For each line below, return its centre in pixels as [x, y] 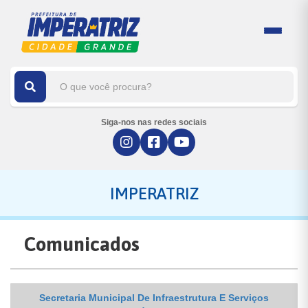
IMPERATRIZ [154, 194]
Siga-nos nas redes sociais [154, 122]
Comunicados [82, 244]
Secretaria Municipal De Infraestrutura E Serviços [154, 298]
